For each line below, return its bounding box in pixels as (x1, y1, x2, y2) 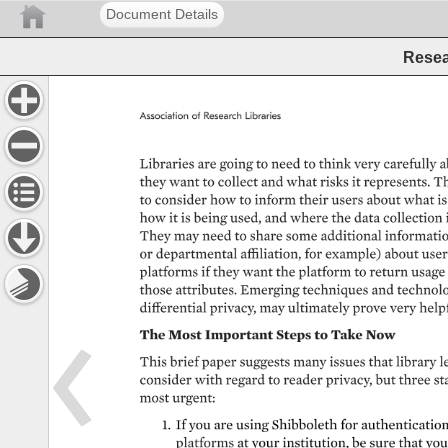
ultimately (287, 300, 348, 315)
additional (320, 228, 380, 243)
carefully (383, 156, 436, 171)
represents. (363, 174, 433, 189)
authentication (360, 418, 446, 433)
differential (139, 300, 204, 315)
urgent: (172, 391, 217, 406)
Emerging (239, 282, 299, 297)
